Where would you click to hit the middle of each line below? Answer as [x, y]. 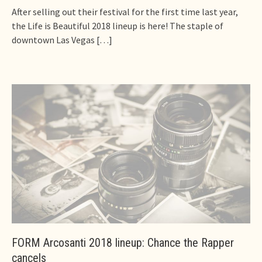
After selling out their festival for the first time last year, [125, 11]
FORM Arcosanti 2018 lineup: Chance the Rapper [123, 243]
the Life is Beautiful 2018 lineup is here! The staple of [118, 25]
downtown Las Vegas [53, 39]
